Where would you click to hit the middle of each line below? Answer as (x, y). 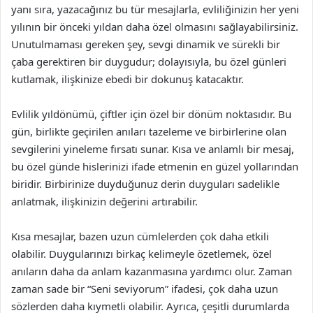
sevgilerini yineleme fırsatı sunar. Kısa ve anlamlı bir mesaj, (153, 149)
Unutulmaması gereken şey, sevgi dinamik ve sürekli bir (146, 44)
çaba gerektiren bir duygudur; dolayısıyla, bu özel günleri (149, 61)
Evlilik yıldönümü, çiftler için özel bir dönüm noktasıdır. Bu (151, 114)
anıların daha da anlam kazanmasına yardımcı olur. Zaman (152, 271)
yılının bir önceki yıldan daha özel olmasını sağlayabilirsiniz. (155, 27)
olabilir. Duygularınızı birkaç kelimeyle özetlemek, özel (141, 254)
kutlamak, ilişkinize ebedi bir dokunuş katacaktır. (128, 79)
